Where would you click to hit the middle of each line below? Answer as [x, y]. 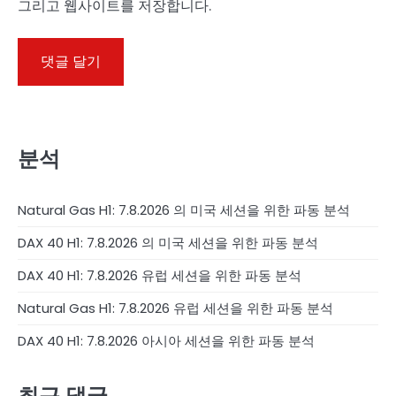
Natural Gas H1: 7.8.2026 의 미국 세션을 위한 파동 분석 [184, 210]
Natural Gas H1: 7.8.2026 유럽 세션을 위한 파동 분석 [175, 308]
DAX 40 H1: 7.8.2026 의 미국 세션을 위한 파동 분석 [168, 243]
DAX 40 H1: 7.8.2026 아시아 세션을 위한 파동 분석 [166, 341]
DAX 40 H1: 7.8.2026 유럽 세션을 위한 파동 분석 [160, 276]
